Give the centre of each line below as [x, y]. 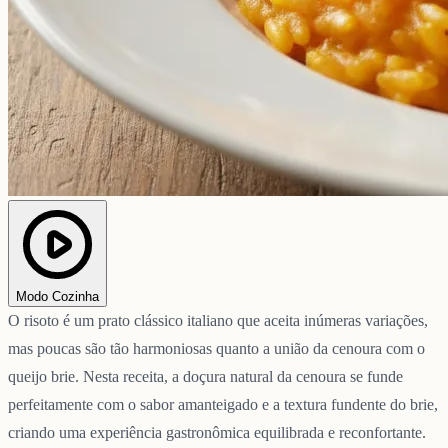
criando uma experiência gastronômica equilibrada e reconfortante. [217, 432]
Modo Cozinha [57, 296]
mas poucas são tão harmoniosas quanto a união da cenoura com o [216, 348]
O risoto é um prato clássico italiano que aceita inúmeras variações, [218, 320]
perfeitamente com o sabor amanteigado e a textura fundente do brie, [223, 404]
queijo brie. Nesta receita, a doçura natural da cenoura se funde [205, 376]
